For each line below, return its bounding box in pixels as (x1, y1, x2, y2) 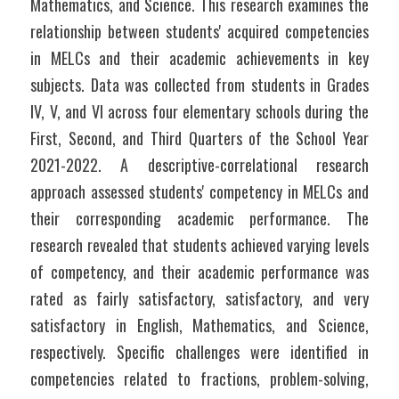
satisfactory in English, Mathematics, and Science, (30, 313, 369, 337)
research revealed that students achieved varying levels (30, 233, 369, 256)
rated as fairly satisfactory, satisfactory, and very (30, 287, 369, 310)
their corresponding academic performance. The (30, 207, 369, 230)
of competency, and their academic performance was (30, 260, 369, 283)
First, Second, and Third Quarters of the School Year (30, 126, 369, 150)
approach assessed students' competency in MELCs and (30, 180, 369, 203)
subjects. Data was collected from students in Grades (30, 73, 369, 96)
